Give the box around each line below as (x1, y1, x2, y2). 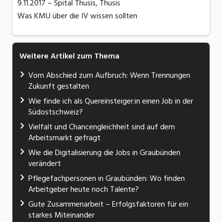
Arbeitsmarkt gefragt (28, 131, 101, 145)
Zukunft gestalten (28, 80, 89, 93)
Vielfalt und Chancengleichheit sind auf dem (28, 120, 175, 134)
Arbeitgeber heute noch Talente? (28, 183, 139, 196)
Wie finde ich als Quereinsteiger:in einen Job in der (28, 95, 193, 108)
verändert (28, 157, 61, 170)
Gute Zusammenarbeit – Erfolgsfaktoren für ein (28, 198, 188, 211)
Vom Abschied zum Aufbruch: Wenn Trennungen (28, 69, 190, 82)
